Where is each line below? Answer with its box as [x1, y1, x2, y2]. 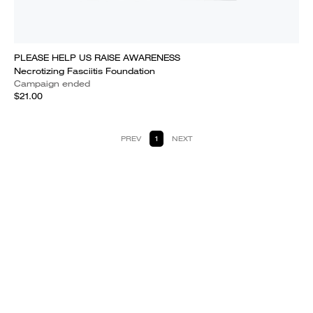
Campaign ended [14, 78, 90, 89]
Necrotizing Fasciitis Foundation [14, 65, 155, 77]
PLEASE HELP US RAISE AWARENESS [14, 52, 180, 64]
